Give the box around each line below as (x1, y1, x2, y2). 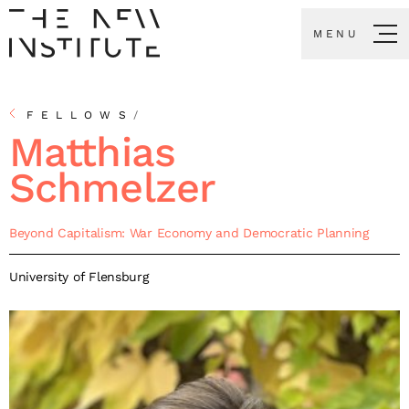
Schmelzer (9, 163, 215, 212)
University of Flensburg (9, 269, 149, 285)
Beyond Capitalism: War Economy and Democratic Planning (9, 225, 369, 240)
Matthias (9, 127, 175, 176)
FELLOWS (26, 108, 134, 121)
